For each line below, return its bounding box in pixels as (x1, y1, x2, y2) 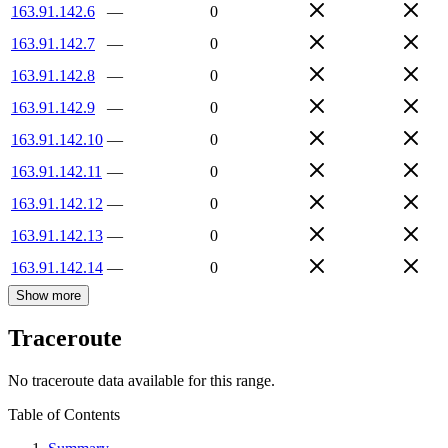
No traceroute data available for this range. (8, 372, 275, 390)
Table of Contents (8, 406, 120, 424)
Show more (16, 287, 81, 303)
